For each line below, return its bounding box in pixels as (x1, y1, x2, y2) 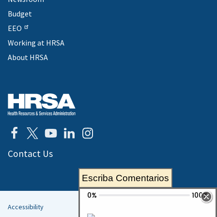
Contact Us (8, 148, 53, 160)
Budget (8, 8, 32, 18)
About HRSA (8, 52, 48, 62)
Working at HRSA (8, 38, 64, 48)
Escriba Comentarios (82, 173, 169, 183)
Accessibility (8, 202, 44, 212)
